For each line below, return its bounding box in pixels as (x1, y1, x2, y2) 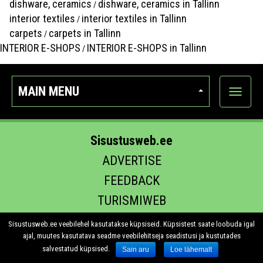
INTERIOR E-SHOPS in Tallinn (87, 41, 207, 54)
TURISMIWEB (97, 193, 166, 208)
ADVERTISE (102, 153, 161, 168)
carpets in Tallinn (49, 26, 121, 39)
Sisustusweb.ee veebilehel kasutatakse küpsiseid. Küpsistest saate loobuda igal (8, 220, 255, 228)
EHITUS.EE (103, 213, 160, 228)
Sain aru (122, 245, 150, 254)
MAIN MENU (18, 83, 79, 99)
